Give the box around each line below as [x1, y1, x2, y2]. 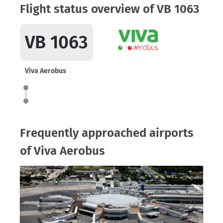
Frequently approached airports [20, 126, 194, 140]
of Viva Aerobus [20, 144, 105, 158]
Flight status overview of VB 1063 [20, 2, 199, 16]
